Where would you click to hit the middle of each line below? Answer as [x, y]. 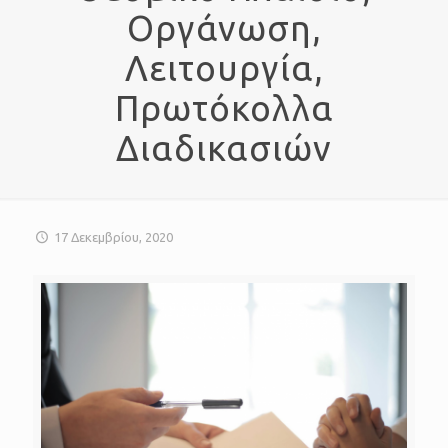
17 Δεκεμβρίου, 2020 [114, 237]
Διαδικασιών [224, 148]
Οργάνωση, [224, 28]
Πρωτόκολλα [224, 108]
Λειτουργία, [224, 68]
